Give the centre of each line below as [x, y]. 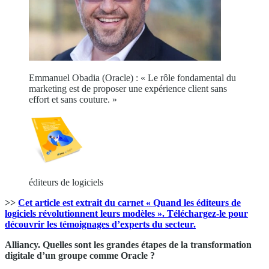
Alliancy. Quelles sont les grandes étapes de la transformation [128, 244]
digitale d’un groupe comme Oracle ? [80, 255]
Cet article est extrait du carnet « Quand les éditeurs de [129, 202]
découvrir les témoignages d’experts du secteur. [100, 224]
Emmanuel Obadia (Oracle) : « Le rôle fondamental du [132, 77]
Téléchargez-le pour [207, 213]
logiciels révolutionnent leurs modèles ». [86, 213]
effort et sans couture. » [73, 99]
